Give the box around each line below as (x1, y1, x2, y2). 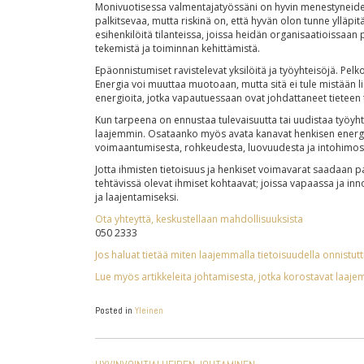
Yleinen (135, 304, 163, 317)
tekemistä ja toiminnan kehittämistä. (95, 41, 260, 55)
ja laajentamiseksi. (95, 190, 179, 204)
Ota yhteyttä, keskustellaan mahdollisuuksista (95, 212, 303, 226)
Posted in (95, 304, 135, 317)
